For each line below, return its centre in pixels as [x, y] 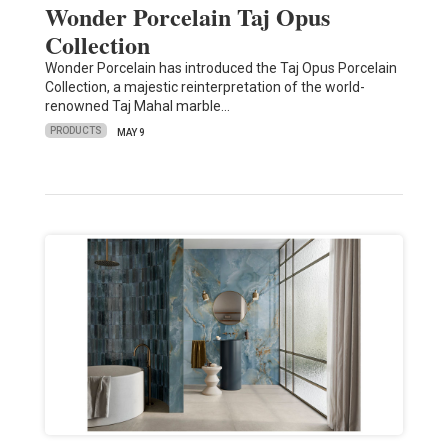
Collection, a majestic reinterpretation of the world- [204, 86]
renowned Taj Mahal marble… [137, 105]
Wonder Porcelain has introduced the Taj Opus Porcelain [220, 67]
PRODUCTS [75, 131]
